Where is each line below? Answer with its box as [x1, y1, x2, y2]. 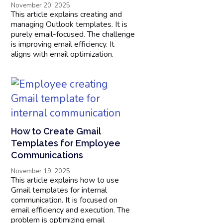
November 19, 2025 [11, 166, 71, 176]
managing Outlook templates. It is [11, 18, 128, 30]
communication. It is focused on [11, 194, 118, 206]
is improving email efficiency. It [11, 38, 115, 50]
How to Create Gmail [11, 125, 101, 136]
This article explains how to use [11, 174, 119, 186]
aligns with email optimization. [11, 48, 114, 60]
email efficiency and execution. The [11, 204, 130, 216]
